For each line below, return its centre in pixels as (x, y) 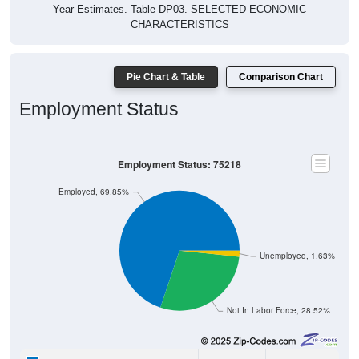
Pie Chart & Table (166, 77)
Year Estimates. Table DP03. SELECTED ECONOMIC (179, 9)
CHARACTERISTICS (179, 24)
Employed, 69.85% (94, 192)
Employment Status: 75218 (179, 164)
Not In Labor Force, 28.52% (278, 310)
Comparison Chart (281, 77)
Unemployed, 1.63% (297, 256)
